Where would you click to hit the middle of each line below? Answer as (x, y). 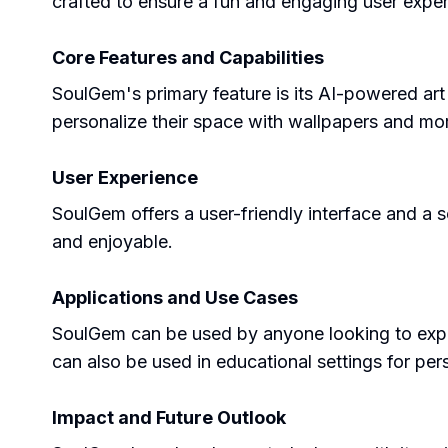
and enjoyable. (112, 241)
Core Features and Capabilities (188, 57)
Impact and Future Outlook (169, 417)
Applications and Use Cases (175, 297)
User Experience (125, 177)
